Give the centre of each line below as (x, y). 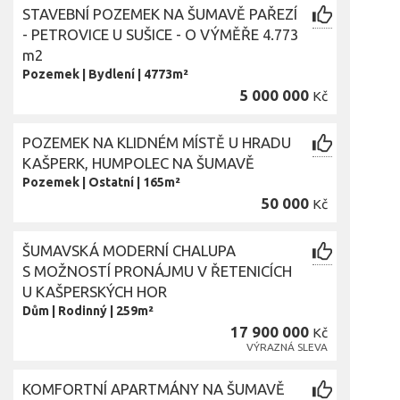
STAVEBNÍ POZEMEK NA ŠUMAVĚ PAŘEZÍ (160, 14)
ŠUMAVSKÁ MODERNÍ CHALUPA (129, 250)
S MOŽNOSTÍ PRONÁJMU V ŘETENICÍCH (157, 271)
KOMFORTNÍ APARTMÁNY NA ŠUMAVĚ (154, 389)
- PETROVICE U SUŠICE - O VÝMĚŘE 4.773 (160, 34)
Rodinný (83, 311)
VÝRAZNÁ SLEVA (287, 347)
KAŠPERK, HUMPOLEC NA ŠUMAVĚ (138, 163)
